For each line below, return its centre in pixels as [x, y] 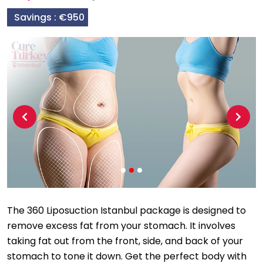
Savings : [36, 18]
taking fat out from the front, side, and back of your [125, 241]
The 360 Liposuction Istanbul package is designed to [127, 211]
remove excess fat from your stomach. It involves [121, 226]
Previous [43, 123]
